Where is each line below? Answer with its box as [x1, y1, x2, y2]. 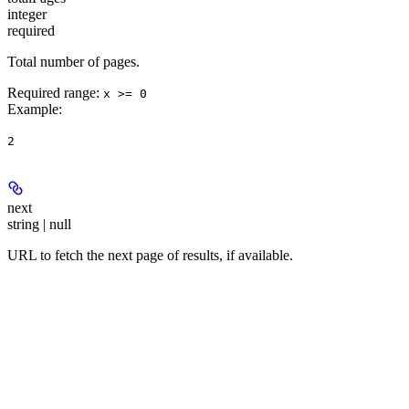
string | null [7, 215, 71, 232]
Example [7, 100, 58, 117]
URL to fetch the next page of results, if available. [7, 246, 293, 263]
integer [7, 5, 47, 22]
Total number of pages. [7, 53, 140, 69]
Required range [7, 84, 96, 100]
